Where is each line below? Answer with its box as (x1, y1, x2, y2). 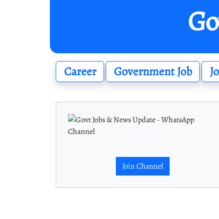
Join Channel (122, 160, 163, 172)
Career (64, 64, 96, 80)
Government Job (113, 64, 192, 80)
